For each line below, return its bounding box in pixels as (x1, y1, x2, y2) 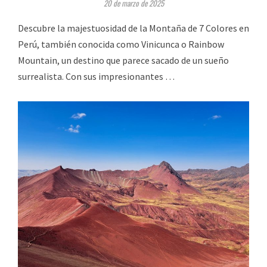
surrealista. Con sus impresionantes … (18, 70, 175, 82)
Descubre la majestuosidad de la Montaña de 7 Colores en (18, 21, 249, 34)
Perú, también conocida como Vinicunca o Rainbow (18, 38, 224, 50)
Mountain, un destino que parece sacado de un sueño (18, 54, 229, 66)
